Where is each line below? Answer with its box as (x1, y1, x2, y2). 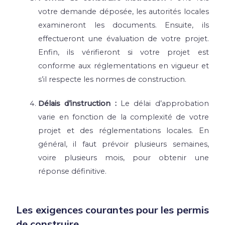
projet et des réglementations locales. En (38, 126, 209, 136)
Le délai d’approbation (116, 99, 209, 108)
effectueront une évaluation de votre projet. (38, 34, 209, 43)
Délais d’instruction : (38, 99, 117, 108)
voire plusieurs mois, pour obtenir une (38, 153, 209, 163)
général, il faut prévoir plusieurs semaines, (38, 140, 209, 149)
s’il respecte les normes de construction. (38, 74, 187, 84)
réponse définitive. (38, 167, 107, 176)
